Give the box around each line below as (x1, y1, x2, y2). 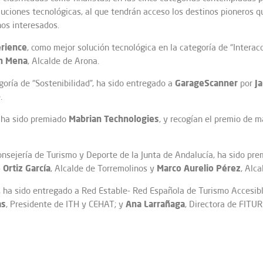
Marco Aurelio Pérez (157, 162, 241, 174)
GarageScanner (175, 77, 238, 89)
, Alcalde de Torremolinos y (50, 163, 157, 174)
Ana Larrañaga (126, 198, 185, 210)
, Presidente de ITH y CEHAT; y (6, 198, 126, 210)
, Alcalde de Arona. (28, 55, 99, 67)
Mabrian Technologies (69, 113, 159, 125)
